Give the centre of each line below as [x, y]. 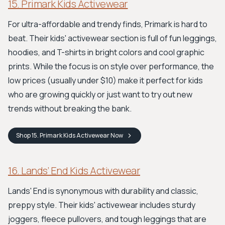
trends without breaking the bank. [70, 108]
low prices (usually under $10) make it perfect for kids [105, 80]
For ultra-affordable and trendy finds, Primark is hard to [108, 24]
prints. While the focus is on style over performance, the [111, 66]
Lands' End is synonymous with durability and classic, [103, 191]
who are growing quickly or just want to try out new [100, 94]
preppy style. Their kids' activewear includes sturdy [102, 205]
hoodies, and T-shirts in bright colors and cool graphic [106, 52]
